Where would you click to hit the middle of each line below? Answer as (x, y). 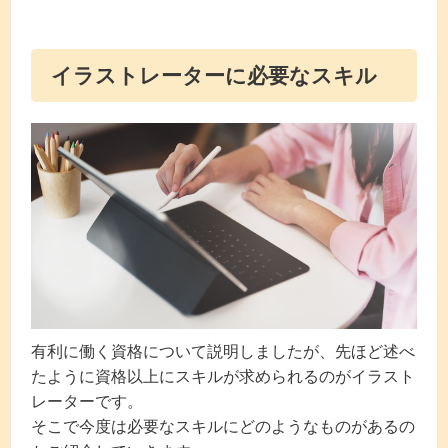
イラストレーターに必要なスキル (214, 75)
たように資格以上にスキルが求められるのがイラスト (223, 377)
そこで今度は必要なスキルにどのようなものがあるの (223, 427)
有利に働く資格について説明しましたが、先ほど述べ (223, 352)
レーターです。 (87, 402)
